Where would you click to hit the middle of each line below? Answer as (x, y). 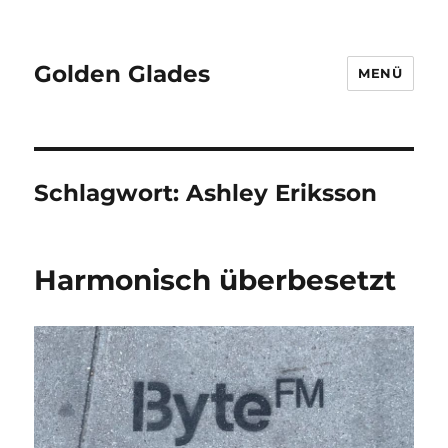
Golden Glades (122, 73)
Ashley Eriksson (282, 193)
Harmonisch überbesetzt (215, 280)
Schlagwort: (110, 193)
